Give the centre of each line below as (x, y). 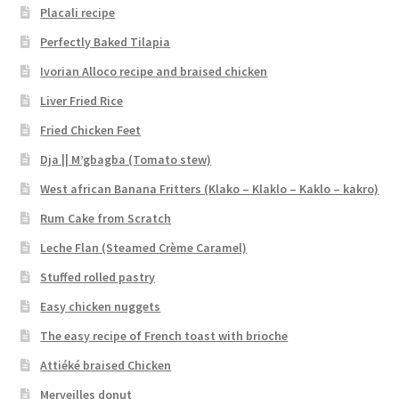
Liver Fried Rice (82, 100)
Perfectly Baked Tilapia (106, 41)
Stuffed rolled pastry (98, 277)
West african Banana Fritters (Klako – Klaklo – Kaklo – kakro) (210, 188)
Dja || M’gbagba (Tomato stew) (126, 159)
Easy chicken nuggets (101, 306)
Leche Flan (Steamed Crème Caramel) (144, 247)
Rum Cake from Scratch (106, 218)
